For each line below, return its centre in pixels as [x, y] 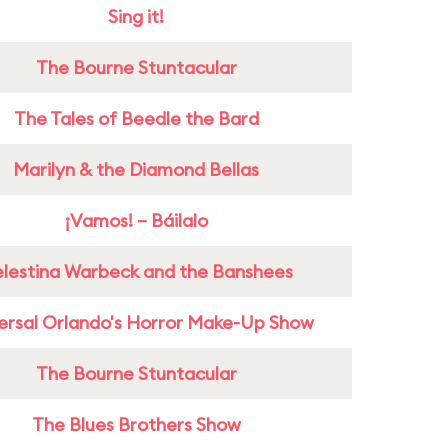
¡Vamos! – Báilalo [136, 220]
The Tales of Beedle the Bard [136, 118]
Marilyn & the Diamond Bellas [136, 169]
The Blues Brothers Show [136, 424]
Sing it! [136, 16]
